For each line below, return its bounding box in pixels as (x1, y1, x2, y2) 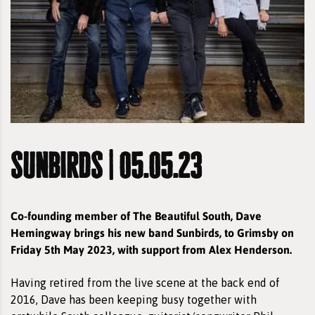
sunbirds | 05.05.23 (11, 146, 202, 184)
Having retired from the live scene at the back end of (11, 276, 280, 289)
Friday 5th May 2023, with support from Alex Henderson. (11, 241, 292, 257)
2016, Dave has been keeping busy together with (11, 292, 257, 306)
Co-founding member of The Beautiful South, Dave (11, 207, 262, 223)
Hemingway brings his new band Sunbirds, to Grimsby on (11, 224, 294, 240)
